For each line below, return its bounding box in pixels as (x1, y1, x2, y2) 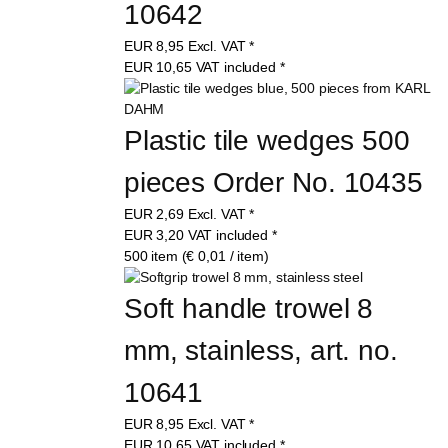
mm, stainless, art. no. (123, 335, 406, 367)
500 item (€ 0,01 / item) (123, 248, 269, 265)
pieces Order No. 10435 (123, 167, 423, 199)
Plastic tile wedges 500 (123, 125, 418, 157)
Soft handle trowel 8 (123, 293, 381, 325)
